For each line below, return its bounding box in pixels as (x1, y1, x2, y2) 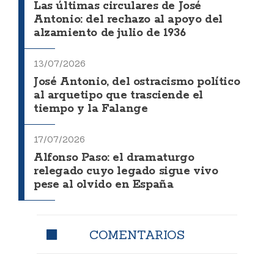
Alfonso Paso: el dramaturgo (34, 150, 194, 166)
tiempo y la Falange (34, 102, 148, 117)
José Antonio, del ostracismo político (34, 75, 240, 90)
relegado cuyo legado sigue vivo (34, 164, 218, 179)
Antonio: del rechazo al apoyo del (34, 12, 223, 28)
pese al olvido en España (34, 177, 174, 193)
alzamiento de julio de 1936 (34, 26, 186, 41)
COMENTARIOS (89, 227, 185, 243)
